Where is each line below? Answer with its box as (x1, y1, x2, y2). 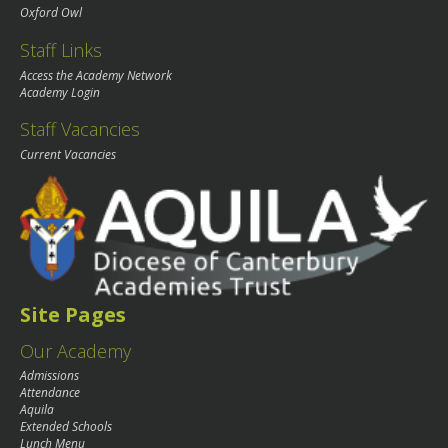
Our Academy (20, 338, 131, 363)
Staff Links (20, 37, 102, 62)
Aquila (20, 401, 54, 419)
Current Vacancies (20, 146, 116, 164)
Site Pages (20, 301, 126, 329)
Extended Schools (20, 418, 112, 436)
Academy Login (20, 83, 100, 101)
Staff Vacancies (20, 117, 140, 142)
